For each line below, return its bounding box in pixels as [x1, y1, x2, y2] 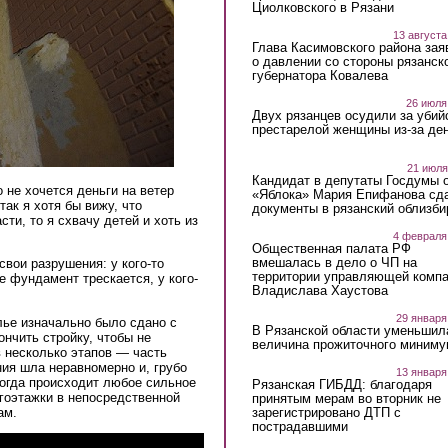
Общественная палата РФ [251, 240, 411, 256]
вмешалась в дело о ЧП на [251, 254, 417, 270]
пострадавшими [251, 418, 348, 434]
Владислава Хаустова [251, 282, 388, 298]
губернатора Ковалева [251, 67, 388, 83]
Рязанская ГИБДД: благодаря [251, 376, 432, 392]
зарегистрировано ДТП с [251, 404, 401, 420]
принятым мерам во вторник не [251, 390, 441, 406]
